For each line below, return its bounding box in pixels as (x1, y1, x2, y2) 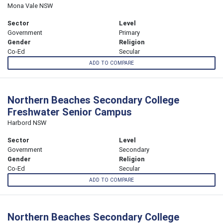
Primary (119, 28, 140, 37)
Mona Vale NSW (7, 1, 53, 10)
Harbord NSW (7, 118, 46, 127)
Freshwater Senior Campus (7, 106, 132, 118)
